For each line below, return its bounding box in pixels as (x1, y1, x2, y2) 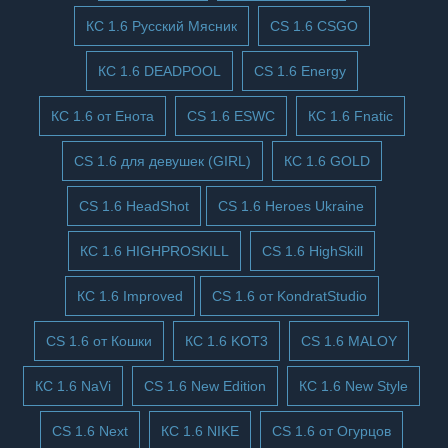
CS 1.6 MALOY (301, 333, 397, 349)
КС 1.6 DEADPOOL (97, 63, 221, 79)
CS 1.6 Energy (253, 63, 346, 79)
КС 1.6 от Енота (50, 108, 154, 124)
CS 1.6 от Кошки (46, 333, 152, 349)
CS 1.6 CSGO (269, 18, 358, 34)
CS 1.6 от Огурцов (272, 423, 391, 439)
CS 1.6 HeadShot (79, 198, 189, 214)
